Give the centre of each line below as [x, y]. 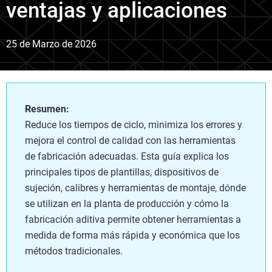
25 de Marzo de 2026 [51, 44]
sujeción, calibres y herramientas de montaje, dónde [135, 188]
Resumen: [47, 109]
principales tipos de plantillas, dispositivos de [122, 172]
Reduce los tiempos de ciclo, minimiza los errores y [134, 124]
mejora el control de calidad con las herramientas [130, 140]
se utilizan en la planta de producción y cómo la [127, 203]
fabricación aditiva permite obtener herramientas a [133, 219]
